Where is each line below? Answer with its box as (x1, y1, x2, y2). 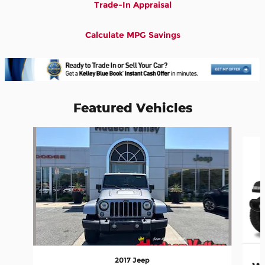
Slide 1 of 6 (4, 127, 47, 138)
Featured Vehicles (73, 99, 192, 115)
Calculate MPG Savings (85, 29, 180, 40)
